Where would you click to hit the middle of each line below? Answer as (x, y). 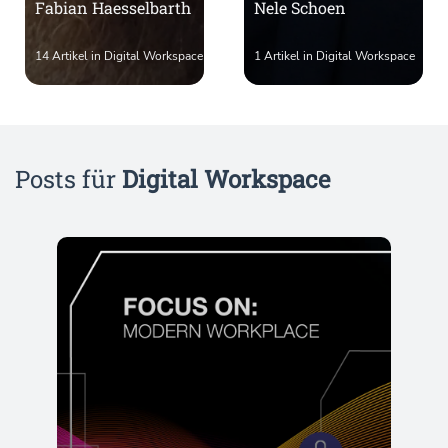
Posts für (68, 179)
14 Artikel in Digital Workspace (118, 56)
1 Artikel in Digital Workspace (334, 56)
